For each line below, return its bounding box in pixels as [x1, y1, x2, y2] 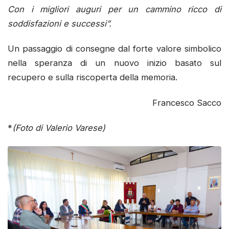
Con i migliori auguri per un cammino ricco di [8, 4, 221, 14]
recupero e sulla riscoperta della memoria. [8, 72, 177, 83]
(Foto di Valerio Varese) [12, 123, 105, 133]
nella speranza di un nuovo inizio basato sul [8, 58, 221, 68]
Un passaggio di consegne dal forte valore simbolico [8, 43, 221, 54]
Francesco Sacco [152, 97, 221, 108]
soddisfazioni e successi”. [8, 18, 111, 29]
